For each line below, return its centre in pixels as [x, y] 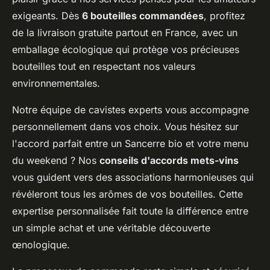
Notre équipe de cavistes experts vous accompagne [130, 109]
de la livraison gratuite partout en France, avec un [125, 32]
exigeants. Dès [47, 15]
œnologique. [41, 244]
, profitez [224, 15]
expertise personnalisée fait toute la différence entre [130, 211]
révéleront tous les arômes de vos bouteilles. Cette [127, 194]
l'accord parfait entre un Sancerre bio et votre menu [130, 143]
